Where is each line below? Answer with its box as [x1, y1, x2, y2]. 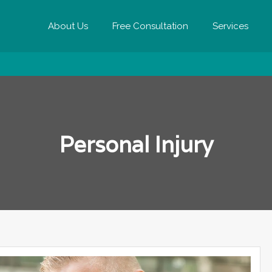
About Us [48, 21, 88, 32]
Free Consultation [112, 21, 188, 32]
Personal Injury [59, 130, 213, 158]
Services [212, 21, 248, 32]
